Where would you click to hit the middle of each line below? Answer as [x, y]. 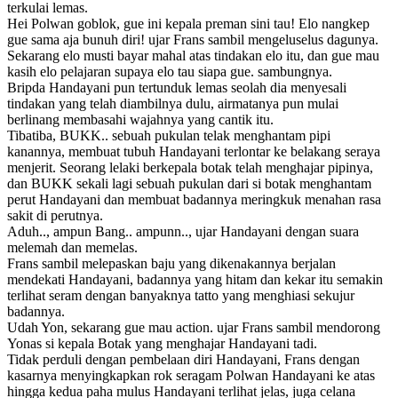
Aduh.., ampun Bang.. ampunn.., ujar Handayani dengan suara [183, 231]
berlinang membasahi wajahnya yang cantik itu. [140, 119]
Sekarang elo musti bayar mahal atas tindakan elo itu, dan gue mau [193, 55]
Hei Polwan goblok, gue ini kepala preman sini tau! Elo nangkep [188, 23]
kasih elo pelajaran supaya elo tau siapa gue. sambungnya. [170, 71]
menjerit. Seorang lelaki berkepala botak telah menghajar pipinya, [190, 167]
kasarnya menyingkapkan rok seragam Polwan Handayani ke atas [191, 375]
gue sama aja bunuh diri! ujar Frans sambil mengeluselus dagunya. [193, 39]
